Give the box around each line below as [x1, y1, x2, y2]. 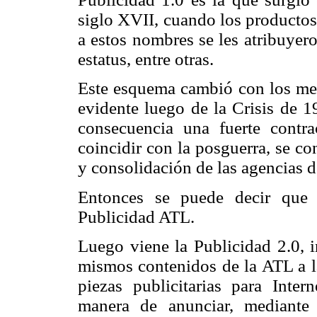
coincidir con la [78, 138, 195, 158]
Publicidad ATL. [78, 207, 195, 226]
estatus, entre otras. [78, 50, 214, 69]
